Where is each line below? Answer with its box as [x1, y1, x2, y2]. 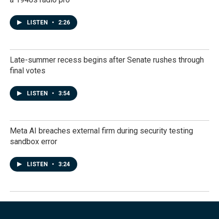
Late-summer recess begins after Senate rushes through [10, 55, 204, 65]
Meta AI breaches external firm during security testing [10, 126, 193, 135]
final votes [10, 66, 45, 75]
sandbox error [10, 137, 57, 146]
